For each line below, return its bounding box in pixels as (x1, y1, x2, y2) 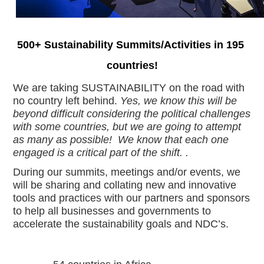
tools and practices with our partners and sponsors (13, 192, 250, 204)
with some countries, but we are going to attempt (13, 121, 242, 133)
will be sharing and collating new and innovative (13, 179, 237, 191)
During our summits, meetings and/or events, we (13, 166, 241, 178)
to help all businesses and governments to (13, 204, 212, 217)
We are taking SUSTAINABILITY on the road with (13, 82, 245, 94)
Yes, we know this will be (120, 95, 237, 107)
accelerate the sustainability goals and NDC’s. (13, 217, 229, 230)
